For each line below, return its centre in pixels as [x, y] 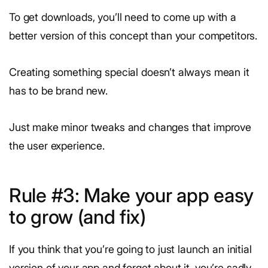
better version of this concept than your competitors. [133, 36]
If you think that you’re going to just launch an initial [130, 249]
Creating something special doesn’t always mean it [129, 72]
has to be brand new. [59, 91]
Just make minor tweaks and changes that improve [130, 127]
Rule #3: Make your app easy [131, 196]
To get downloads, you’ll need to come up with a [123, 17]
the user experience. [57, 146]
